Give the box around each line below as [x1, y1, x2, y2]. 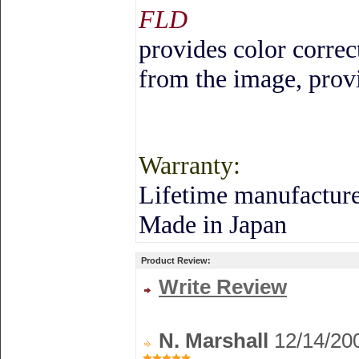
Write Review [159, 275, 287, 299]
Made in [139, 210, 229, 239]
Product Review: [141, 256, 211, 265]
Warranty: [139, 151, 240, 179]
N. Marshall [159, 329, 268, 353]
